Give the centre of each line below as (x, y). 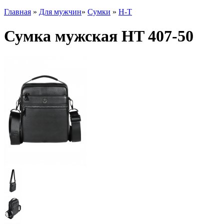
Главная (17, 11)
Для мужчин (60, 11)
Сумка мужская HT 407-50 (99, 36)
